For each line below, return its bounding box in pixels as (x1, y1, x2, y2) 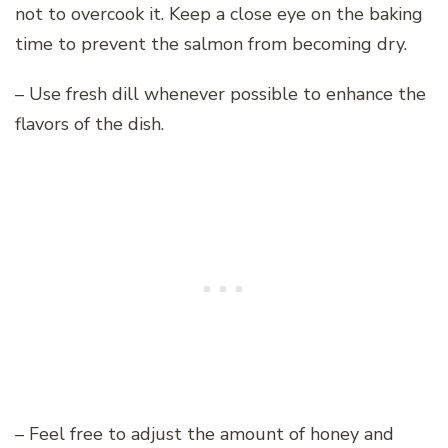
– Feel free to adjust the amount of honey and (15, 421, 394, 446)
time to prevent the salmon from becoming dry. (15, 31, 407, 56)
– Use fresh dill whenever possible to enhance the (15, 81, 426, 106)
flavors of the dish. (15, 111, 164, 136)
